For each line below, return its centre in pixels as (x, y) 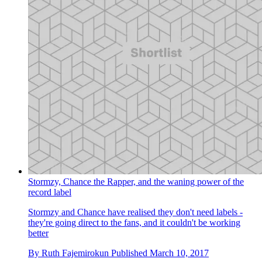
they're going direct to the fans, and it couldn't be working (134, 222)
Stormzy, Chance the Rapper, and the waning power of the (136, 181)
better (38, 233)
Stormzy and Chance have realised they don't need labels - (135, 212)
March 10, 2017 (179, 253)
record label (50, 192)
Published (130, 253)
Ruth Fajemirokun (75, 253)
